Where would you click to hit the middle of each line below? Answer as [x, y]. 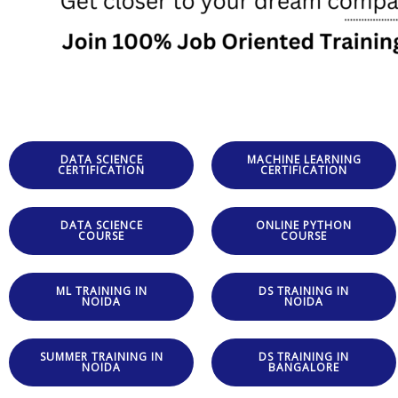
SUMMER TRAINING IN [101, 357]
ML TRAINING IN [101, 291]
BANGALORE [304, 368]
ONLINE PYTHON [304, 226]
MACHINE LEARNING [304, 160]
